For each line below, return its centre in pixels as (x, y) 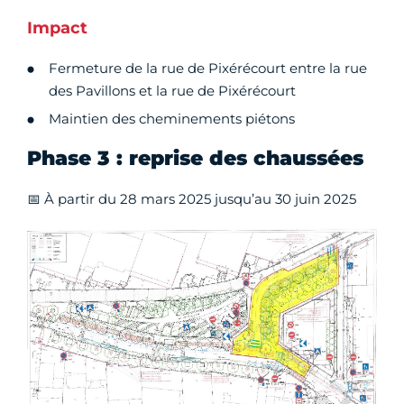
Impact (57, 28)
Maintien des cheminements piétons (172, 118)
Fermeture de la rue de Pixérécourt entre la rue (208, 68)
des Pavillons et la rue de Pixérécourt (172, 90)
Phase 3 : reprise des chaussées (195, 158)
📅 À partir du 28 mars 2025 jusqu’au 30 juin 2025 (192, 198)
